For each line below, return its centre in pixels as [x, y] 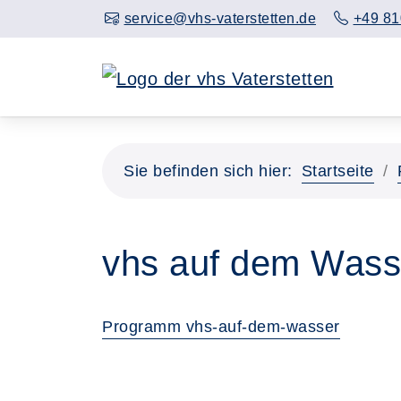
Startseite [337, 171]
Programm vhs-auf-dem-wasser [221, 326]
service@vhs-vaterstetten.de [220, 18]
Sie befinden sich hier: [208, 171]
